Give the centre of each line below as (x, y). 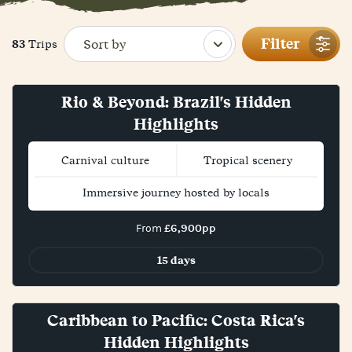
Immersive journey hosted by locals (176, 192)
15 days (176, 260)
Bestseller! (176, 290)
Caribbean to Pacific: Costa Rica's (176, 320)
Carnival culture (105, 160)
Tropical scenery (247, 160)
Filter (280, 44)
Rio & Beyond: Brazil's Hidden (176, 102)
